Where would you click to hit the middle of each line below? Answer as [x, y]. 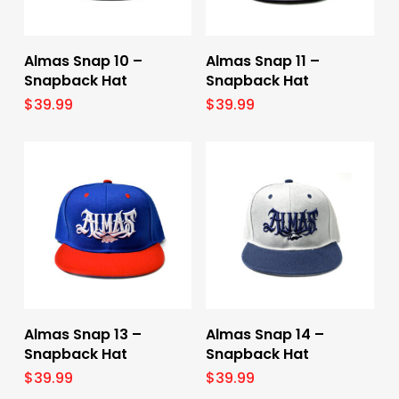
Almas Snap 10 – [83, 61]
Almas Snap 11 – [263, 61]
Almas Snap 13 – [82, 335]
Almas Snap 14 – [265, 335]
